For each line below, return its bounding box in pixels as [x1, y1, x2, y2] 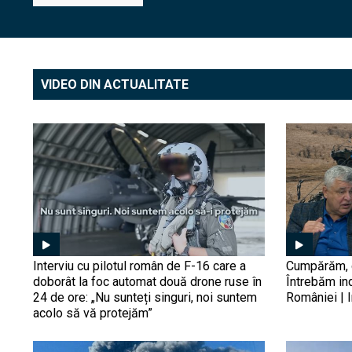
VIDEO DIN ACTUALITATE [41, 77, 189, 92]
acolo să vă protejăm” [33, 305, 152, 321]
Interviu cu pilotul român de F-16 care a [33, 258, 246, 273]
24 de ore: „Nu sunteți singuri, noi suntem [33, 289, 257, 305]
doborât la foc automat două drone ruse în [33, 273, 262, 289]
